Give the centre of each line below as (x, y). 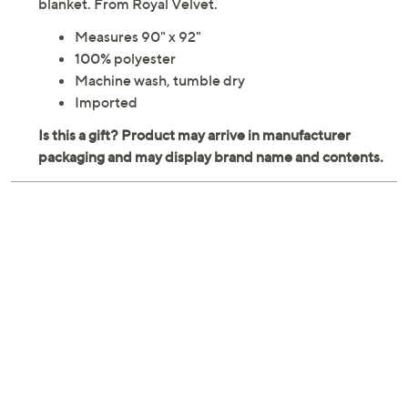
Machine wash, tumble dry (160, 81)
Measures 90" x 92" (138, 37)
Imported (106, 102)
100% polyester (125, 59)
